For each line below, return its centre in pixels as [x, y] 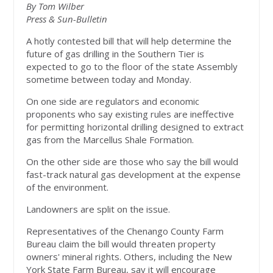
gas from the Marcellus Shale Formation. [110, 140]
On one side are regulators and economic [113, 101]
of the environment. [68, 187]
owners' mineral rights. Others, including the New [129, 257]
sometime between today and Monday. [109, 80]
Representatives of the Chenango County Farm [125, 231]
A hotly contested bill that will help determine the [129, 41]
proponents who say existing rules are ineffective [130, 114]
